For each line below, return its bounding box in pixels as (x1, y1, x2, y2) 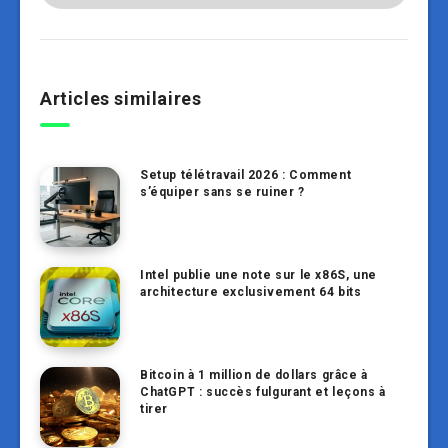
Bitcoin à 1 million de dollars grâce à (140, 368, 368, 383)
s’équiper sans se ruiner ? (140, 185, 305, 200)
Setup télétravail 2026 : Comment (140, 168, 352, 183)
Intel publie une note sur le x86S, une (140, 268, 377, 283)
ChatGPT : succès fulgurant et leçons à (140, 385, 386, 400)
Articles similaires (40, 88, 202, 110)
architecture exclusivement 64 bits (140, 285, 362, 300)
